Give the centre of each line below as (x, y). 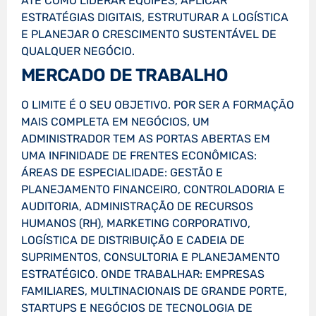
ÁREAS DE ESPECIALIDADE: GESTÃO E (122, 173)
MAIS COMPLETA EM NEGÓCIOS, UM (115, 122)
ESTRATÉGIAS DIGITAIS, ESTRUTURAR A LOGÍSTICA (155, 18)
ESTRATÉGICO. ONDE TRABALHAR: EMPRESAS (143, 274)
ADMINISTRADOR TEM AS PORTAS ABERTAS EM (146, 139)
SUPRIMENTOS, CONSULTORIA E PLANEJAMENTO (151, 257)
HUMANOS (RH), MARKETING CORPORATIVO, (136, 224)
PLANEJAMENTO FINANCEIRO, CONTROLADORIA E (153, 190)
